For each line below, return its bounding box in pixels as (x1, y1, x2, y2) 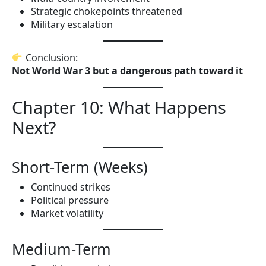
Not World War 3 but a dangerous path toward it (12, 64, 243, 77)
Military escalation (31, 17, 113, 31)
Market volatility (31, 206, 103, 220)
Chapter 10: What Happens (12, 95, 226, 119)
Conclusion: (23, 50, 78, 64)
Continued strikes (31, 180, 110, 194)
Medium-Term (12, 238, 111, 259)
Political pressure (31, 193, 109, 207)
